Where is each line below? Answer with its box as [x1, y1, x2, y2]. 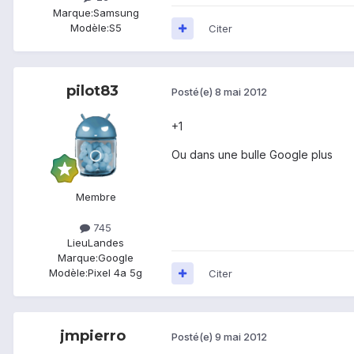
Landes [88, 235, 124, 249]
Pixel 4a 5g [88, 265, 142, 279]
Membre [75, 190, 116, 203]
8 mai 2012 [215, 85, 267, 99]
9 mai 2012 [215, 330, 267, 344]
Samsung [92, 6, 139, 19]
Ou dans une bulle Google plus [171, 147, 333, 161]
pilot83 [66, 81, 119, 100]
